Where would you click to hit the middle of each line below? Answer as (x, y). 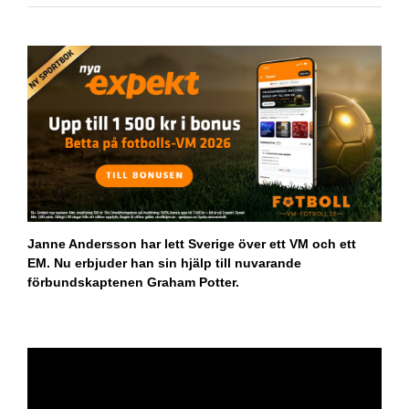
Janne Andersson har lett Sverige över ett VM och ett (191, 244)
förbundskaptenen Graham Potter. (133, 283)
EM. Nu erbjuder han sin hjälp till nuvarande (164, 263)
